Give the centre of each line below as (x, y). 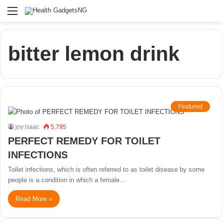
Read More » (34, 199)
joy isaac (27, 127)
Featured (190, 107)
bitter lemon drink (94, 54)
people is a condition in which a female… (67, 180)
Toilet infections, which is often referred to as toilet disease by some (106, 169)
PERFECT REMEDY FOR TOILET (84, 141)
